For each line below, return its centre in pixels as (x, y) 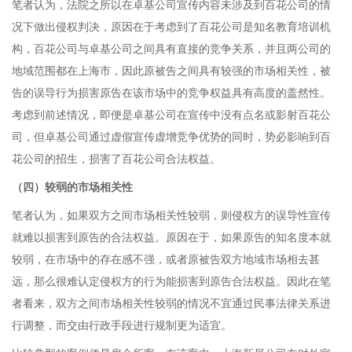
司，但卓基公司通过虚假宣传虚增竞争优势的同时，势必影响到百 (171, 137)
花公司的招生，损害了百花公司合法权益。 (116, 159)
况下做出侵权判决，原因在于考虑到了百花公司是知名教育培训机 (171, 27)
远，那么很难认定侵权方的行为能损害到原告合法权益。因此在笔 (171, 281)
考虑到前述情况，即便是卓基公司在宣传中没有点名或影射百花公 (171, 115)
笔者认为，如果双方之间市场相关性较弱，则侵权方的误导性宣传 (171, 215)
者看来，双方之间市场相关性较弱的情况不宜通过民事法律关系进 (171, 303)
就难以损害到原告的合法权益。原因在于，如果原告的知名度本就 (171, 237)
